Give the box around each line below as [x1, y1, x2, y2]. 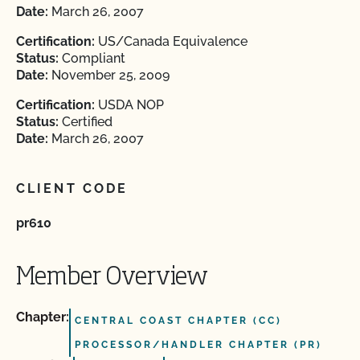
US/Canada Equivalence [95, 34, 247, 49]
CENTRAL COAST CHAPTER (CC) [75, 315, 282, 326]
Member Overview [16, 266, 208, 290]
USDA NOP [95, 97, 164, 112]
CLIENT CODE [16, 181, 129, 196]
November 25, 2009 [48, 67, 170, 83]
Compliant [59, 51, 125, 66]
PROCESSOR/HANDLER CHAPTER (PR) [75, 339, 322, 350]
